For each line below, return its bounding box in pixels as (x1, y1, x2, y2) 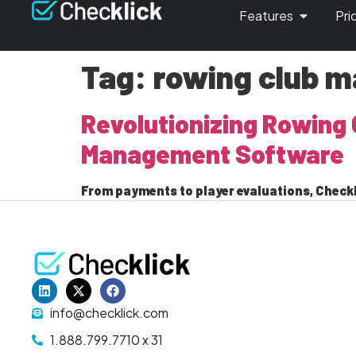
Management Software (81, 138, 344, 168)
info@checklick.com (49, 304, 168, 322)
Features (239, 7, 294, 24)
